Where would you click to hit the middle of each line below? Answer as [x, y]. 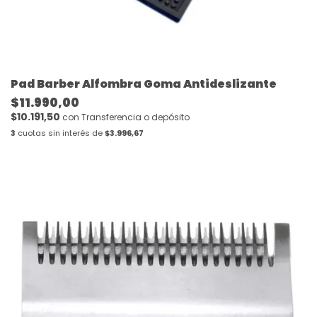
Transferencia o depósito [136, 117]
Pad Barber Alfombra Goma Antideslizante [144, 84]
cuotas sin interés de [60, 133]
